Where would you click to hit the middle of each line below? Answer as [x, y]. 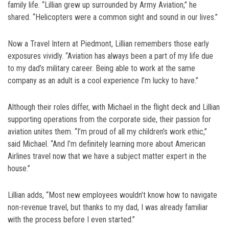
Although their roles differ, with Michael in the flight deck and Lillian [114, 107]
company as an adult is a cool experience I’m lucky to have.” [103, 81]
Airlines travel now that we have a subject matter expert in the [107, 156]
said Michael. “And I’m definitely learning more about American [107, 144]
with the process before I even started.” [71, 220]
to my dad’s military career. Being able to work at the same [101, 68]
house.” [19, 169]
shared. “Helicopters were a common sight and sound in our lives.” [113, 17]
